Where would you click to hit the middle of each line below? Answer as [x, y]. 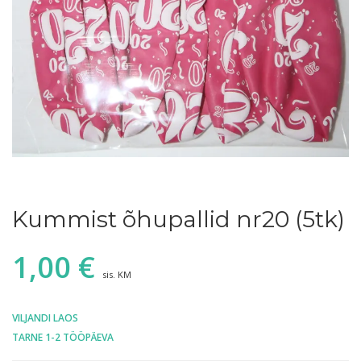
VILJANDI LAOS [45, 318]
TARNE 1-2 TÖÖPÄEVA [63, 338]
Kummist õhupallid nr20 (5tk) [178, 220]
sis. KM [117, 275]
